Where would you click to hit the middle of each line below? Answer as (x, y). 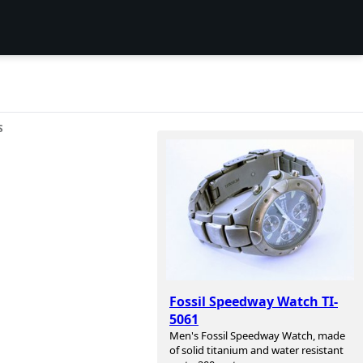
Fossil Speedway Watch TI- (254, 302)
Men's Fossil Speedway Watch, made (257, 336)
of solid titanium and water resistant (256, 350)
